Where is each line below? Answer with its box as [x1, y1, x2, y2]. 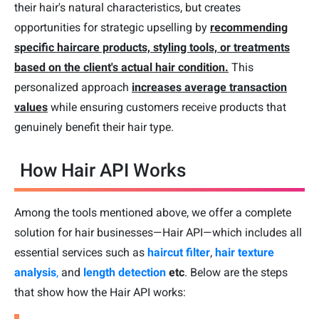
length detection [83, 265, 166, 279]
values [14, 100, 48, 114]
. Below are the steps [184, 265, 288, 279]
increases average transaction [132, 80, 287, 94]
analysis [14, 265, 56, 279]
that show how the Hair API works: [14, 285, 186, 299]
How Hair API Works [20, 159, 186, 181]
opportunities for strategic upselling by [14, 20, 210, 34]
